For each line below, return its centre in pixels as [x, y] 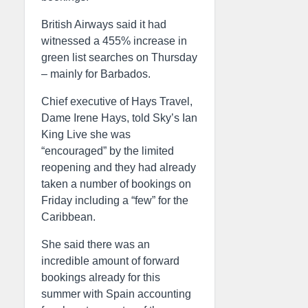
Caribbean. [68, 217]
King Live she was [86, 134]
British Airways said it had [104, 24]
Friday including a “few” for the [115, 200]
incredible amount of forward [110, 261]
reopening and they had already [119, 167]
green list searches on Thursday [119, 57]
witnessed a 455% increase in [114, 41]
